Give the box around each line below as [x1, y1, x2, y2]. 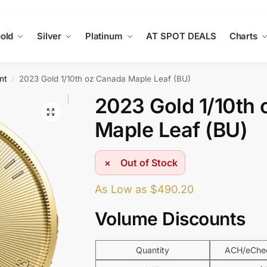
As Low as [94, 182, 150, 195]
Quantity [135, 244, 169, 255]
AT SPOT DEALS [146, 30, 217, 42]
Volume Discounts [94, 207, 246, 229]
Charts [229, 30, 258, 42]
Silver [36, 30, 62, 42]
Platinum [85, 30, 123, 42]
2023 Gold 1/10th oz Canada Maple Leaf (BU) [19, 74, 191, 83]
